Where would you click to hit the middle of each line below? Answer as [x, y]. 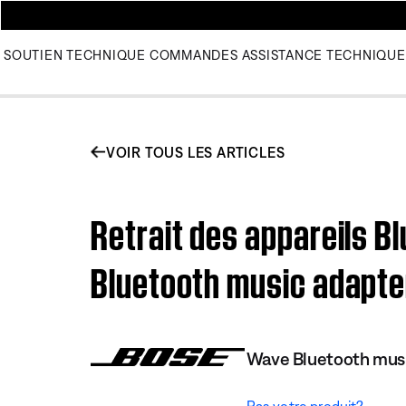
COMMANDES [193, 55]
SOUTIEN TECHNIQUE [75, 55]
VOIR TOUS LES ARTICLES [195, 152]
